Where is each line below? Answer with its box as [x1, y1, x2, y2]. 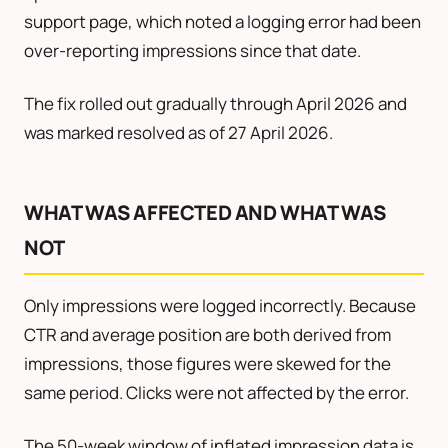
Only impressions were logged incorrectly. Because [24, 293, 416, 317]
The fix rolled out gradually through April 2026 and [24, 91, 407, 115]
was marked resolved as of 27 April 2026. [24, 120, 333, 144]
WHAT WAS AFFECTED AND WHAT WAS [24, 198, 387, 226]
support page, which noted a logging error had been [24, 9, 421, 33]
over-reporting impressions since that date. [24, 38, 361, 62]
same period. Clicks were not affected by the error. [24, 380, 409, 404]
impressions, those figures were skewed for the [24, 351, 391, 375]
